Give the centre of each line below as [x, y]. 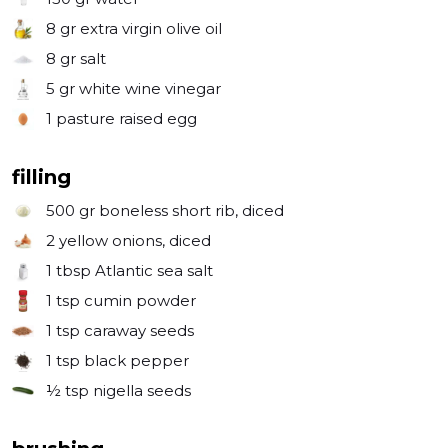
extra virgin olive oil [151, 28]
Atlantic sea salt [154, 270]
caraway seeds [139, 330]
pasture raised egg [126, 118]
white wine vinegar [150, 88]
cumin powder [140, 300]
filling [41, 177]
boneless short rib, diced [191, 210]
